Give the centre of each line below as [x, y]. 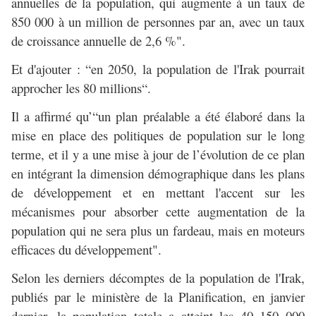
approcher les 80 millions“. [81, 88]
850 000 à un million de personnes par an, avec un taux [158, 22]
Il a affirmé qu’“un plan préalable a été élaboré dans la [158, 116]
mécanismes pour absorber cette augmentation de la [158, 212]
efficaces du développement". [86, 250]
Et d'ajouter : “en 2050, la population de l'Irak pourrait [158, 69]
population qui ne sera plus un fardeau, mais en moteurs [158, 231]
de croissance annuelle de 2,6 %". [98, 41]
